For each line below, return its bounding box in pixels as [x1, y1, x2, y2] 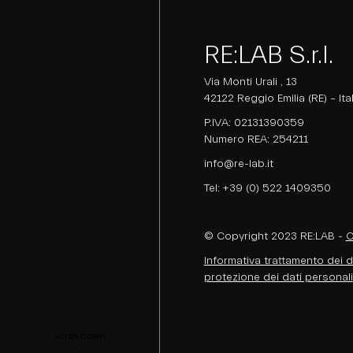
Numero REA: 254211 [203, 133, 308, 146]
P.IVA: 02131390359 [203, 117, 304, 129]
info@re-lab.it [203, 158, 273, 170]
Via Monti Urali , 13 [203, 76, 297, 88]
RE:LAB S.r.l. [203, 41, 333, 69]
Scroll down [53, 330, 106, 341]
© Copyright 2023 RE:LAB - [203, 230, 346, 243]
